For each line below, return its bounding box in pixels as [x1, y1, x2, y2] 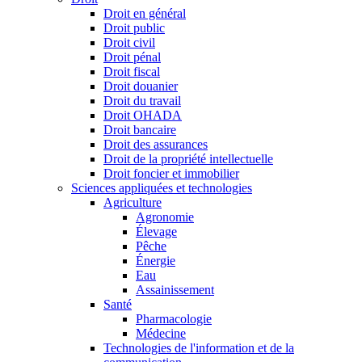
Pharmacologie [136, 312, 212, 326]
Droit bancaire [103, 123, 176, 137]
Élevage [136, 225, 177, 239]
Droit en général [103, 6, 186, 21]
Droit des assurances [103, 137, 208, 152]
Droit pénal [103, 50, 161, 65]
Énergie [136, 254, 175, 268]
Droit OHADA [103, 108, 182, 123]
